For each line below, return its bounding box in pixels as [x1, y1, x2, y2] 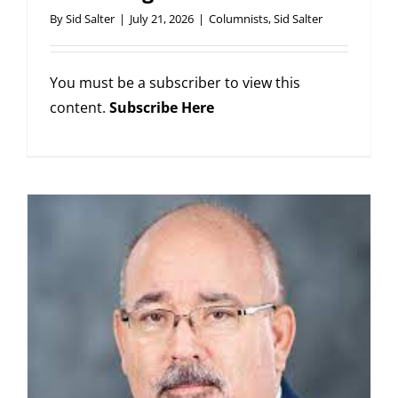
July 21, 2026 [130, 11, 194, 28]
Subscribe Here [109, 98, 214, 118]
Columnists [209, 11, 268, 28]
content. [50, 98, 109, 118]
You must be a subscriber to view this [50, 73, 300, 93]
